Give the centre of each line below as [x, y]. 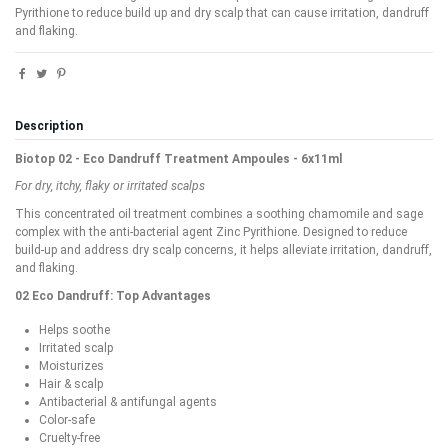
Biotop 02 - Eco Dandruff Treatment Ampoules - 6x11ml [178, 158]
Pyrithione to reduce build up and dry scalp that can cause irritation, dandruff [222, 13]
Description [49, 126]
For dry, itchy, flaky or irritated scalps [110, 186]
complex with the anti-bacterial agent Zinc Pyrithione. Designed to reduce [211, 231]
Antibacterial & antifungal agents [128, 402]
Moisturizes [71, 366]
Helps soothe [74, 330]
